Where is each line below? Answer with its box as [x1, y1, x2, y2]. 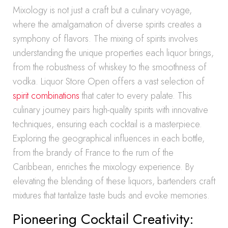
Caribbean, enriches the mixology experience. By [13, 160, 194, 174]
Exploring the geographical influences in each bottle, [13, 132, 205, 145]
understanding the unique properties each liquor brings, [13, 46, 214, 60]
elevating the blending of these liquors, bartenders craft [13, 175, 215, 188]
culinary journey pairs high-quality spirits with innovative [13, 103, 208, 117]
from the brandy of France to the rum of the [13, 146, 174, 159]
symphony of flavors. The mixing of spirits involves [13, 32, 198, 45]
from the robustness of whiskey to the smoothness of [13, 61, 207, 74]
